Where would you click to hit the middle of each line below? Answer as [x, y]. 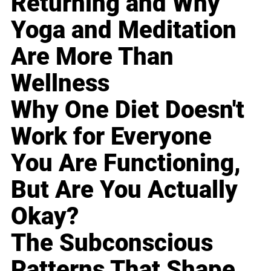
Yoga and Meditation [124, 30]
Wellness [60, 83]
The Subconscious [112, 243]
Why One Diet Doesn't [128, 109]
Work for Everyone [112, 136]
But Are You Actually [125, 189]
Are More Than [93, 56]
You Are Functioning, [126, 163]
